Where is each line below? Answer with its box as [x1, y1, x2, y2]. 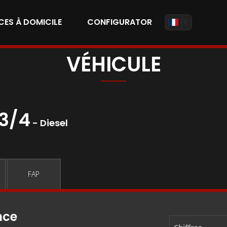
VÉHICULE [66, 50, 161, 79]
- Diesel [32, 117, 68, 129]
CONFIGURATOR [87, 16, 152, 28]
